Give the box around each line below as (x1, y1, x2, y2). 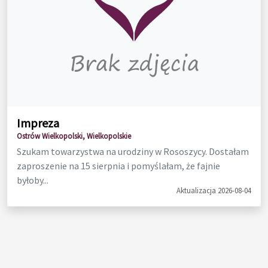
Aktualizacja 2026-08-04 (176, 185, 251, 195)
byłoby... (17, 173, 48, 186)
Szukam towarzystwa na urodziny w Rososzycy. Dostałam (17, 145, 249, 157)
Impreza (17, 115, 59, 130)
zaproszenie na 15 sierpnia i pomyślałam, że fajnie (17, 159, 220, 172)
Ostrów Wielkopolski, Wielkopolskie (17, 130, 131, 141)
